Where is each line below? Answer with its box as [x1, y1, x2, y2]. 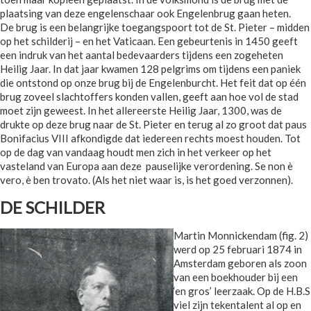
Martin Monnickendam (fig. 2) [174, 229, 308, 242]
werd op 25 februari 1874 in [174, 243, 302, 256]
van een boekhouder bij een [174, 271, 298, 284]
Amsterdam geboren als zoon [174, 257, 307, 270]
